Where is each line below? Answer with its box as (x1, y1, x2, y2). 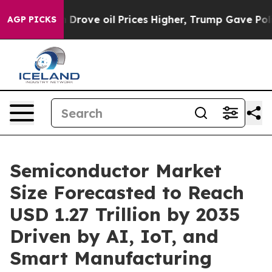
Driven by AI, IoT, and (10, 225, 219, 248)
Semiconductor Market (10, 159, 222, 182)
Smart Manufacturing (10, 246, 212, 270)
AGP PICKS (7, 14, 56, 25)
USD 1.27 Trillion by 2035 (10, 203, 240, 226)
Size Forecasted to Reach (10, 181, 244, 204)
